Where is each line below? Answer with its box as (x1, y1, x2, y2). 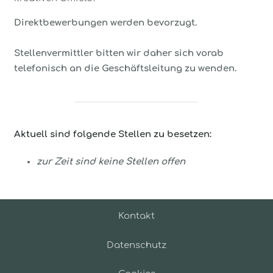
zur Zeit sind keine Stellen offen (37, 157, 185, 168)
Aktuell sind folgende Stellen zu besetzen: (13, 129, 211, 140)
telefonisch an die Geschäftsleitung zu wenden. (13, 63, 237, 74)
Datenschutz (107, 239, 166, 250)
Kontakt (118, 211, 155, 222)
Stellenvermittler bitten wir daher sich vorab (13, 48, 224, 58)
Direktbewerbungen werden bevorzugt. (13, 17, 197, 28)
